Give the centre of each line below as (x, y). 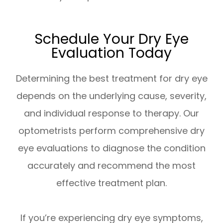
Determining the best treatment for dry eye (111, 79)
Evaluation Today (111, 53)
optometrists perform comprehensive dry (111, 131)
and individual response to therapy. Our (111, 113)
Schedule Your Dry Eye (111, 39)
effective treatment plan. (111, 183)
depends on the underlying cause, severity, (111, 96)
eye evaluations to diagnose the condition (111, 148)
